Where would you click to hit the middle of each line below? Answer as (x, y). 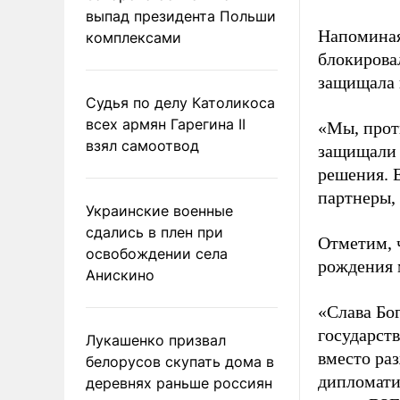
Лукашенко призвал (156, 340)
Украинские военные (159, 211)
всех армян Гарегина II (166, 124)
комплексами (133, 37)
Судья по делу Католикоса (180, 103)
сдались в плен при (154, 232)
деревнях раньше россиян (179, 383)
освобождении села (157, 254)
